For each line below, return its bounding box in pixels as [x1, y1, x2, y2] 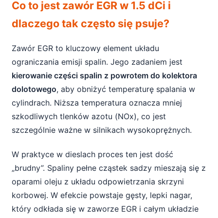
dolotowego [12, 84, 56, 94]
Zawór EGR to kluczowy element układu [12, 43, 159, 53]
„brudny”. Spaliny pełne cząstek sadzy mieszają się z [12, 163, 206, 173]
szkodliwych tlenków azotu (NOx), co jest [12, 111, 166, 121]
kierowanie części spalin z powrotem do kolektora [12, 71, 197, 80]
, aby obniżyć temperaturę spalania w [56, 84, 195, 94]
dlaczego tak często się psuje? [12, 17, 169, 30]
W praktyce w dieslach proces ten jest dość [12, 149, 173, 159]
